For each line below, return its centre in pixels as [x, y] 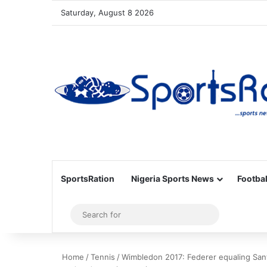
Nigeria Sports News [173, 178]
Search [227, 214]
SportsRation [88, 178]
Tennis [103, 257]
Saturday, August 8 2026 [107, 13]
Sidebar [83, 215]
